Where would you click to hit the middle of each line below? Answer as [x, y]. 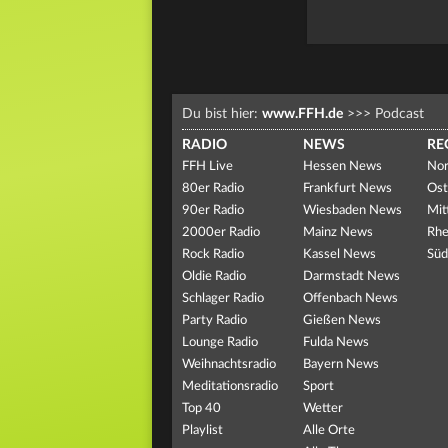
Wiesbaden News [352, 210]
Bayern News [340, 364]
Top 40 [201, 408]
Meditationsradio [230, 386]
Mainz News [337, 232]
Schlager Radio [223, 298]
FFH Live [207, 166]
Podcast [397, 113]
